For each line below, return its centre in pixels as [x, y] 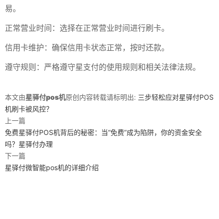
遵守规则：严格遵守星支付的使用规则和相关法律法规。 [103, 67]
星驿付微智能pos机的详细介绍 [52, 167]
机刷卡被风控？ [29, 109]
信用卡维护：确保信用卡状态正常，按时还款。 [87, 47]
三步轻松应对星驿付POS [176, 97]
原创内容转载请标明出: [102, 97]
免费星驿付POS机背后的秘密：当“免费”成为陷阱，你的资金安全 [103, 132]
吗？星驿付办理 [29, 144]
